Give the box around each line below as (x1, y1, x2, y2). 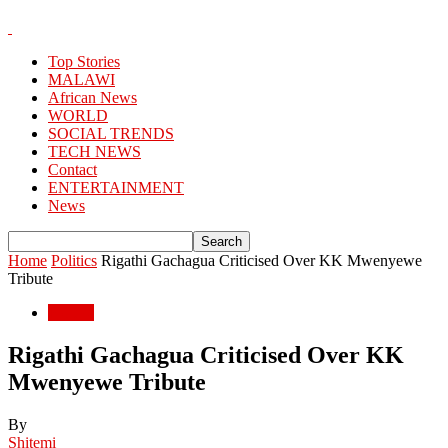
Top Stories (48, 53, 120, 70)
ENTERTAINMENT (48, 179, 184, 196)
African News (48, 89, 137, 106)
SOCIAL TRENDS (48, 125, 174, 142)
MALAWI (48, 71, 115, 88)
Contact (48, 161, 97, 178)
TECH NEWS (48, 143, 141, 160)
